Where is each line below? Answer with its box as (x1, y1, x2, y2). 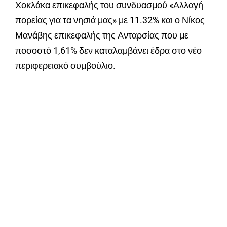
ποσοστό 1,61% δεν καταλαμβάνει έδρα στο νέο (15, 45, 202, 56)
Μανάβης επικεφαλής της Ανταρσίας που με (15, 29, 188, 41)
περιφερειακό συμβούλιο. (15, 60, 116, 71)
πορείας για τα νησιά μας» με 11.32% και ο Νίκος (15, 14, 205, 25)
